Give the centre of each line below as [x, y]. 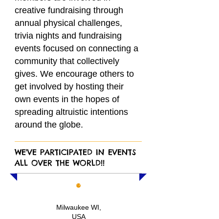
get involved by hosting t [62, 87]
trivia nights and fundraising [68, 36]
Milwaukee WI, [78, 207]
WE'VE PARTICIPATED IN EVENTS [75, 152]
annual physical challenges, [68, 23]
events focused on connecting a [77, 48]
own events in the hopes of [67, 99]
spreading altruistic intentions [71, 112]
